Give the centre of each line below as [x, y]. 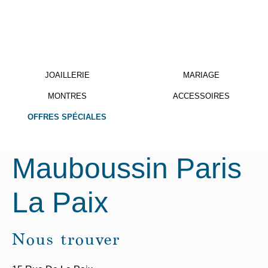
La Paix [60, 202]
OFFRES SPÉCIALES [67, 117]
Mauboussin [90, 168]
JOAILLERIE [67, 75]
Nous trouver [66, 241]
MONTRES [67, 96]
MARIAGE [201, 75]
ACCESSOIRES [201, 96]
